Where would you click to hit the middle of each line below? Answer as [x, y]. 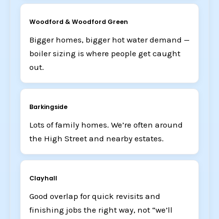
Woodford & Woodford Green [79, 22]
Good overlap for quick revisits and [95, 196]
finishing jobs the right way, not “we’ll [101, 209]
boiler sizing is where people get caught [105, 53]
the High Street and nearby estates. [97, 138]
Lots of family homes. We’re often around [106, 124]
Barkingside [48, 107]
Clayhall [43, 178]
